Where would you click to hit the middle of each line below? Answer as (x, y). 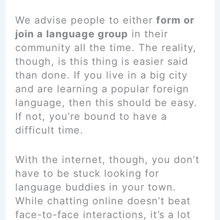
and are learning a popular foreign (102, 89)
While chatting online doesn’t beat (103, 201)
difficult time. (49, 130)
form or (175, 20)
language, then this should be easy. (106, 103)
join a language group (71, 34)
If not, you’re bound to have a (91, 116)
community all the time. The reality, (106, 48)
